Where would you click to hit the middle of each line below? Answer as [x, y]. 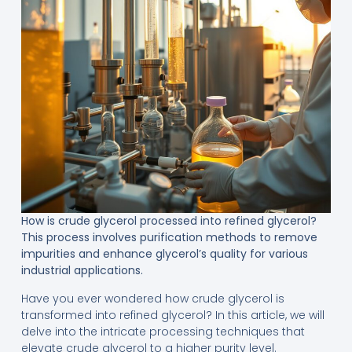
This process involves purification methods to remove [169, 238]
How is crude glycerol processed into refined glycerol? [169, 221]
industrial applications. [82, 271]
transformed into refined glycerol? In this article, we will [172, 315]
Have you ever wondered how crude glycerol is [152, 298]
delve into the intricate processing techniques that [163, 331]
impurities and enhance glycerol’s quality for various [164, 254]
